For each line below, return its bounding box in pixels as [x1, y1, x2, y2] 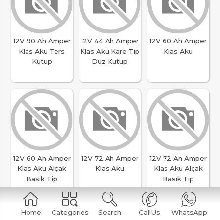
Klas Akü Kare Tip [80, 47, 140, 55]
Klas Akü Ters [19, 47, 65, 55]
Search [98, 208, 122, 217]
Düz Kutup [92, 57, 128, 66]
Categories [52, 208, 89, 217]
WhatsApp [171, 208, 207, 217]
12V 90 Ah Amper [13, 37, 71, 45]
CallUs [139, 208, 161, 217]
